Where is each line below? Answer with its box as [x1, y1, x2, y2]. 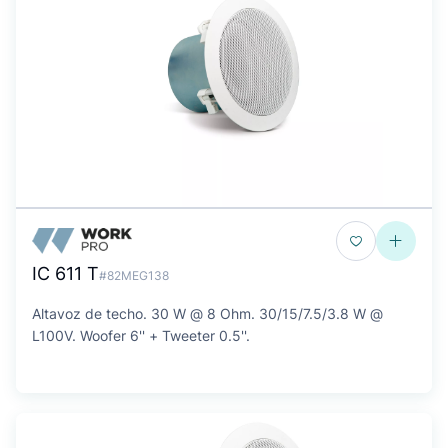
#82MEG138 [99, 268, 169, 283]
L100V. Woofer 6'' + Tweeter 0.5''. [32, 327, 250, 344]
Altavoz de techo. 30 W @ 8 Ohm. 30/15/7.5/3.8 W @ [32, 305, 383, 322]
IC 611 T [32, 263, 99, 284]
